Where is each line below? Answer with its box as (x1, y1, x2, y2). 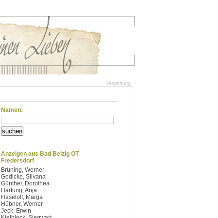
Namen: (1, 107, 23, 113)
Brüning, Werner (1, 166, 44, 173)
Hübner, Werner (1, 200, 43, 207)
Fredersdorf (1, 157, 34, 164)
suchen (2, 127, 22, 135)
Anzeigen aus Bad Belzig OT (1, 150, 79, 157)
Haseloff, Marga (1, 194, 43, 200)
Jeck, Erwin (1, 207, 31, 214)
